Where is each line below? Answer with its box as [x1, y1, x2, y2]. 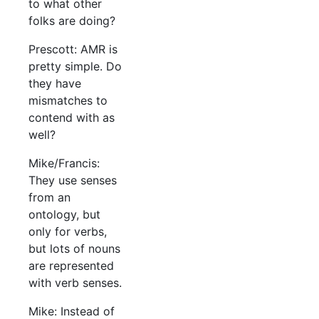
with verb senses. [28, 276, 122, 291]
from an [28, 190, 70, 205]
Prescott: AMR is [28, 42, 117, 57]
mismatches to [28, 93, 108, 108]
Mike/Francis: [28, 156, 100, 171]
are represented [28, 258, 114, 273]
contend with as [28, 110, 115, 125]
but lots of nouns [28, 241, 120, 256]
